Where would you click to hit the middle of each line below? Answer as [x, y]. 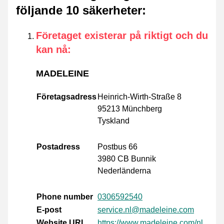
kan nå [52, 50]
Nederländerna [124, 171]
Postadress [58, 147]
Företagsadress [66, 97]
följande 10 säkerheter [79, 10]
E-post [49, 210]
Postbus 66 [117, 147]
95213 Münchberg [130, 109]
